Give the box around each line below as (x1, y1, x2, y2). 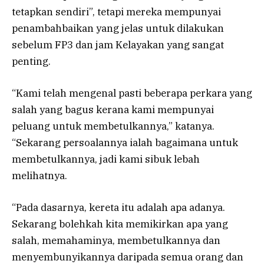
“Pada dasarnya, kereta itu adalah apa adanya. (12, 201, 225, 214)
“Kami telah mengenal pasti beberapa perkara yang (12, 86, 252, 100)
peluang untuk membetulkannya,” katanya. (12, 119, 214, 133)
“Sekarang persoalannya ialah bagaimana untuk (12, 136, 238, 149)
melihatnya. (12, 169, 67, 182)
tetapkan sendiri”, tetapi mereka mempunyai (12, 5, 221, 18)
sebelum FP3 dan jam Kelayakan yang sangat (12, 38, 224, 51)
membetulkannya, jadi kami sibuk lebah (12, 152, 200, 166)
